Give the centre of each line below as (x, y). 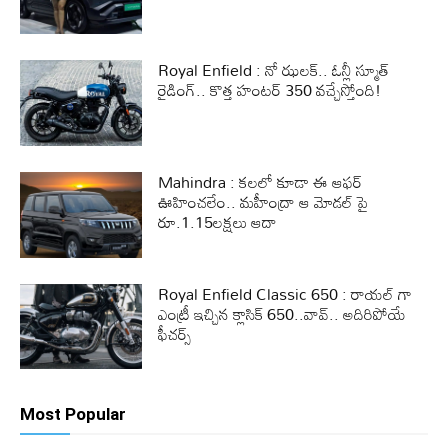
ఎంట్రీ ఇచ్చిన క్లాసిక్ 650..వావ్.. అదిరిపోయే (282, 313)
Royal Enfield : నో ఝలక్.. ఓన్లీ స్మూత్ (274, 70)
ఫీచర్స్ (175, 333)
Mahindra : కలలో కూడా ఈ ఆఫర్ (260, 181)
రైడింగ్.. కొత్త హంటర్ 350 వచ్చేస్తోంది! (270, 90)
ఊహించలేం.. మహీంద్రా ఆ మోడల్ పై (263, 201)
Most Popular (73, 414)
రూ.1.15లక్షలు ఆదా (218, 221)
